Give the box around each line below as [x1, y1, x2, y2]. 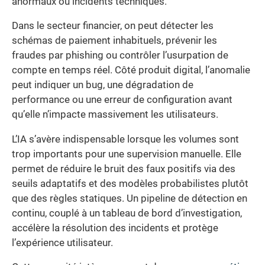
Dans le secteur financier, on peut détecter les [12, 20, 214, 32]
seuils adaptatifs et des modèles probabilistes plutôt [12, 177, 248, 189]
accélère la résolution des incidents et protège [12, 222, 218, 234]
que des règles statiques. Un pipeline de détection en [12, 192, 247, 204]
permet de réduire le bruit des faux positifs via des [12, 163, 235, 174]
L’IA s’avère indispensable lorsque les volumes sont [12, 133, 239, 145]
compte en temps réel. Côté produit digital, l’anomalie [12, 64, 250, 76]
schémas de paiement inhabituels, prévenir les [12, 35, 217, 47]
